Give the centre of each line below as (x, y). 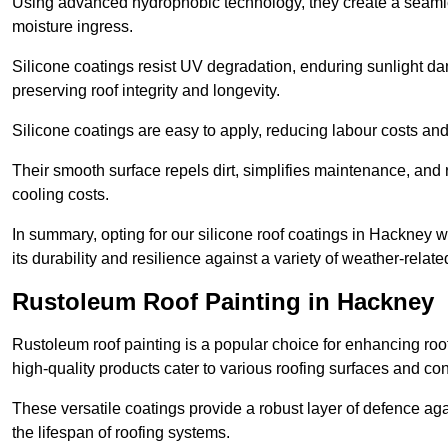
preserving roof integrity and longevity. (146, 91)
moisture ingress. (72, 27)
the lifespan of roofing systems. (121, 433)
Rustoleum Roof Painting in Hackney (223, 302)
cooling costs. (60, 195)
